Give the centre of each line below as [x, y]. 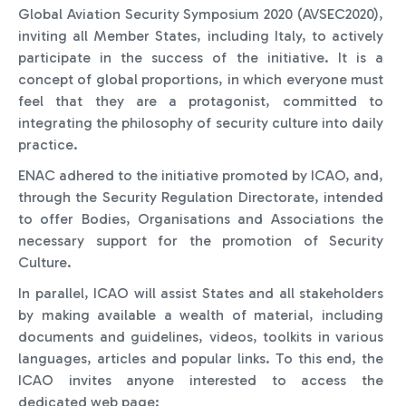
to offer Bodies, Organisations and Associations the [201, 219]
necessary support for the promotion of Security [201, 241]
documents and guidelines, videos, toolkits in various [201, 337]
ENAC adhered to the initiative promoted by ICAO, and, [201, 175]
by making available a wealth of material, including [201, 315]
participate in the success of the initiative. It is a [201, 58]
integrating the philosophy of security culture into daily [201, 123]
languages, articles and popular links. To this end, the [201, 358]
